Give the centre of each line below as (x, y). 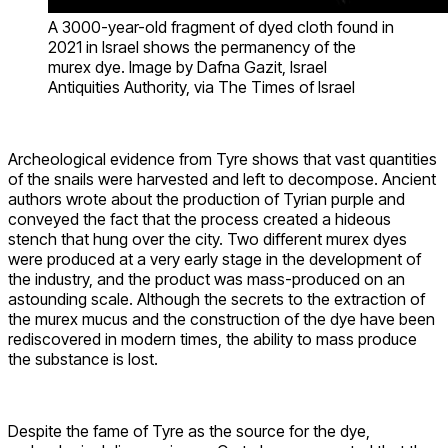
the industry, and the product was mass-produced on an (206, 278)
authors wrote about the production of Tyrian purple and (206, 198)
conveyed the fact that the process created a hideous (199, 218)
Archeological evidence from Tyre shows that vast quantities (222, 158)
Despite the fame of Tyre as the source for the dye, (189, 430)
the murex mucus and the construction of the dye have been (221, 318)
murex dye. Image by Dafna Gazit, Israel (187, 66)
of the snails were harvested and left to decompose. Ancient (222, 178)
